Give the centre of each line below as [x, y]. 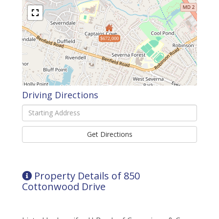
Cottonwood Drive [64, 186]
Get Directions [109, 134]
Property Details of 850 [87, 175]
